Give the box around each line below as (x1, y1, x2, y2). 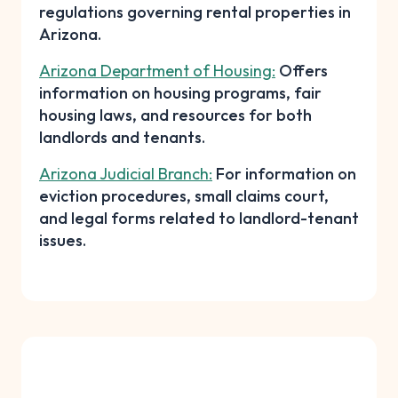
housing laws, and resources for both (39, 104, 312, 125)
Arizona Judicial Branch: (39, 163, 212, 184)
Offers (275, 60, 328, 81)
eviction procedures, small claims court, (39, 185, 329, 206)
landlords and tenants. (39, 126, 205, 147)
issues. (39, 229, 86, 251)
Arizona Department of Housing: (39, 60, 275, 81)
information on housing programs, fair (39, 82, 322, 103)
